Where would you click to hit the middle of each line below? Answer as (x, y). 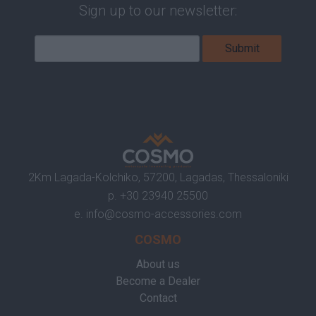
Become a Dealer (158, 281)
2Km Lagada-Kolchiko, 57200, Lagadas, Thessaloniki (158, 177)
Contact (158, 298)
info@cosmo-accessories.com (164, 214)
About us (158, 264)
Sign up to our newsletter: (158, 11)
